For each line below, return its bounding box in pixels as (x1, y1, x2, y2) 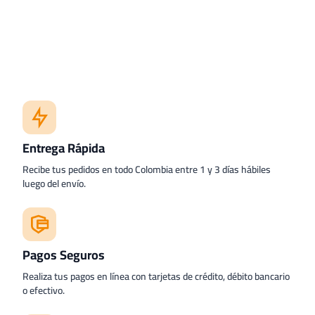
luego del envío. (22, 174, 86, 193)
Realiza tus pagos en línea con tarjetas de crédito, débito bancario (22, 266, 290, 285)
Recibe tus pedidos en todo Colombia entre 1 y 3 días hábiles (22, 160, 271, 179)
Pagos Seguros (22, 243, 105, 266)
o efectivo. (22, 281, 65, 300)
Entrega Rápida (22, 136, 105, 160)
